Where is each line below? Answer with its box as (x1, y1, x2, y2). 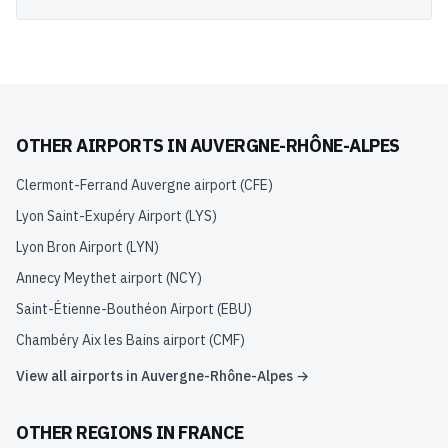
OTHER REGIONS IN (16, 421, 179, 444)
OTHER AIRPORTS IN (16, 134, 190, 157)
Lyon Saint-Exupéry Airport (16, 207, 182, 225)
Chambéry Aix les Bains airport (16, 331, 206, 349)
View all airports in (16, 367, 141, 385)
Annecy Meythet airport (16, 269, 163, 287)
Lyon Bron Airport (16, 238, 123, 256)
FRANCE (178, 421, 244, 444)
